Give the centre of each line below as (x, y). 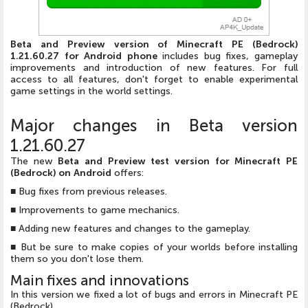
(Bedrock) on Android (61, 173)
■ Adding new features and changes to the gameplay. (130, 228)
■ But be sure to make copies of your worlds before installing (154, 247)
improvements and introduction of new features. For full (154, 67)
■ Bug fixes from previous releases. (89, 191)
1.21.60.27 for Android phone (84, 56)
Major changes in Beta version (154, 125)
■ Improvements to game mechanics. (95, 210)
